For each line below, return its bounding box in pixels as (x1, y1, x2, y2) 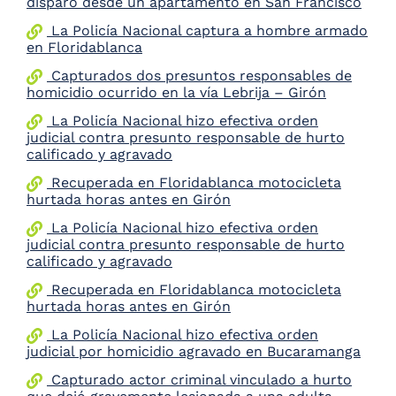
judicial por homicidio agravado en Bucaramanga (27, 343, 361, 360)
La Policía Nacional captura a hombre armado (47, 22, 368, 39)
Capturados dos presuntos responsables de (47, 67, 352, 84)
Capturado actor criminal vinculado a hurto (47, 371, 352, 388)
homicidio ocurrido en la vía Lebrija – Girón (27, 84, 326, 101)
